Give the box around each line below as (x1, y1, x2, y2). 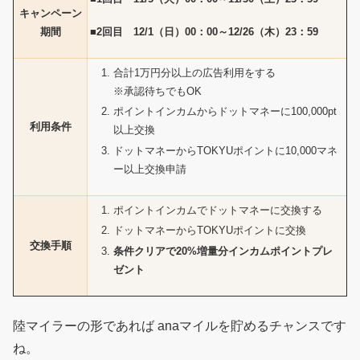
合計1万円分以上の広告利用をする (112, 66, 276, 79)
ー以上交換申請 (112, 163, 186, 175)
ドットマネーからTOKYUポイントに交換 (112, 224, 306, 237)
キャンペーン (18, 7, 82, 20)
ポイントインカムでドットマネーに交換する (112, 203, 322, 216)
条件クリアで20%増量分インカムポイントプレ (112, 245, 333, 257)
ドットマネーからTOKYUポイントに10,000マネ (112, 145, 337, 157)
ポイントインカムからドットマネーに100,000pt (112, 105, 337, 118)
